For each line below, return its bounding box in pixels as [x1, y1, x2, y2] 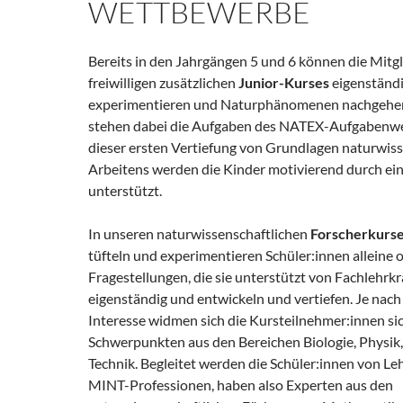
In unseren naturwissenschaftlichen [88, 225, 310, 242]
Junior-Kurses [238, 74, 329, 91]
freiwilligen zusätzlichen [88, 74, 238, 91]
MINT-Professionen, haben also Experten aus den [88, 376, 393, 393]
